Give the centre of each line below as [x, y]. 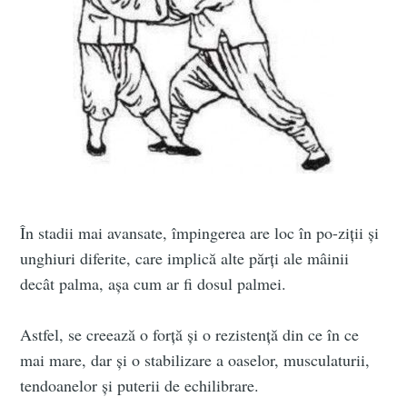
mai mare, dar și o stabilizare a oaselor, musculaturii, [195, 360]
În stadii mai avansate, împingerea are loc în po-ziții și [200, 233]
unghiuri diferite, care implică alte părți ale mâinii [185, 258]
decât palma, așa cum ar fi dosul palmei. [154, 284]
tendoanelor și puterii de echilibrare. [140, 386]
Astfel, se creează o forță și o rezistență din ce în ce [190, 335]
